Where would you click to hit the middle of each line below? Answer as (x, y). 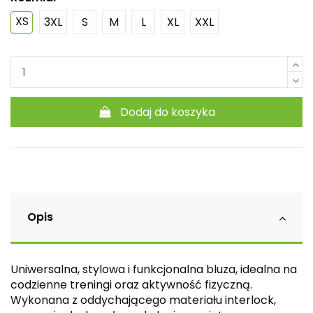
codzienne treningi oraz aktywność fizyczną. (131, 285)
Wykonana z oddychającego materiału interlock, (143, 300)
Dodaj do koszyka (168, 112)
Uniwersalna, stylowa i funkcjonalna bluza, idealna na (154, 270)
